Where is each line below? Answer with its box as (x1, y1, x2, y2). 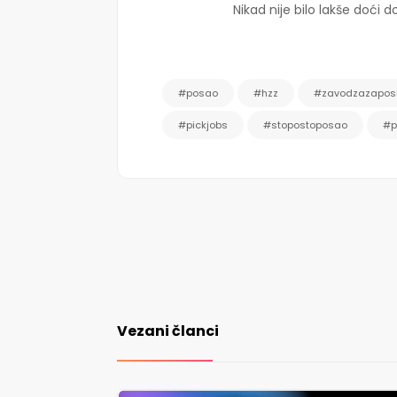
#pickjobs (178, 117, 228, 132)
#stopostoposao (263, 117, 347, 132)
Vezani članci (117, 320, 219, 341)
